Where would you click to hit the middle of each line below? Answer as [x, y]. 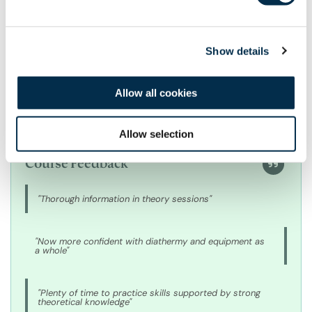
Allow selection [156, 134]
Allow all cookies [156, 93]
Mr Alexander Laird [72, 11]
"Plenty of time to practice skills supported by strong [149, 292]
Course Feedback [77, 163]
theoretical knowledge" [85, 302]
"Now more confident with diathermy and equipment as [150, 241]
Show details [237, 51]
